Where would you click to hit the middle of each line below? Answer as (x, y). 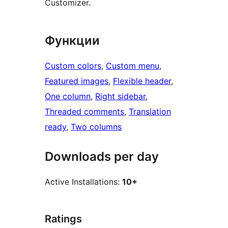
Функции (72, 41)
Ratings (63, 219)
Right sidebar (120, 96)
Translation (150, 112)
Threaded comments (84, 112)
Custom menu (133, 66)
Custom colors (73, 66)
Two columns (96, 127)
